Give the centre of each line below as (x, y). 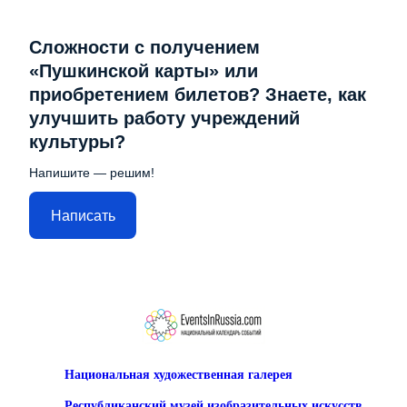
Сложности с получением (144, 48)
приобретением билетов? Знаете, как (198, 95)
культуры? (77, 142)
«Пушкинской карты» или (144, 71)
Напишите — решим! (92, 173)
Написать (83, 215)
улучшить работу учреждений (164, 119)
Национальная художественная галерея (179, 375)
